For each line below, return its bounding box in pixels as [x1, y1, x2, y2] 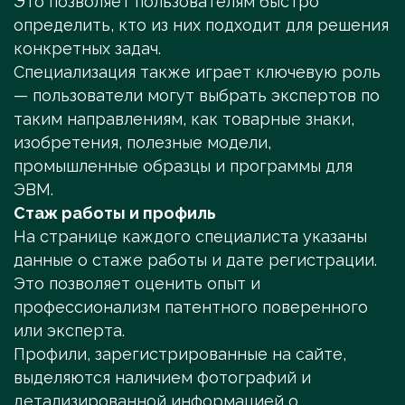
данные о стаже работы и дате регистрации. [14, 250, 377, 270]
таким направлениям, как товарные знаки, [14, 109, 354, 129]
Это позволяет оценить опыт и [14, 274, 260, 294]
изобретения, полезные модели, [14, 133, 271, 153]
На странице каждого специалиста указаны [14, 227, 367, 247]
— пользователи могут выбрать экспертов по [14, 86, 380, 106]
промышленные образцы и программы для [14, 156, 353, 176]
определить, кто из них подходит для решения [14, 15, 389, 35]
